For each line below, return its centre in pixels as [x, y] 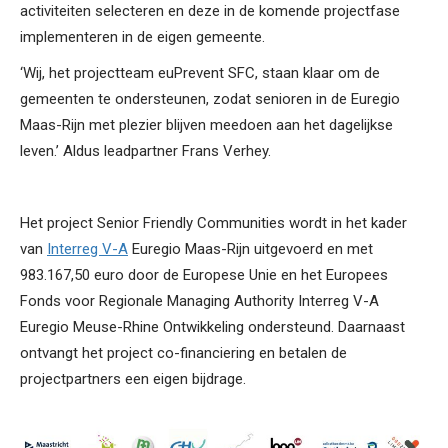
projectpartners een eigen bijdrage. [133, 378]
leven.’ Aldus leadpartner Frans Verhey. [145, 150]
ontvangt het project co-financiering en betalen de [183, 352]
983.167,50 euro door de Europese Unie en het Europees [204, 274]
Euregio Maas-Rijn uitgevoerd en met [250, 248]
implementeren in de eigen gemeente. [142, 36]
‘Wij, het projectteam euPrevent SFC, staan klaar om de [200, 72]
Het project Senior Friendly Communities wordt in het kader [213, 222]
